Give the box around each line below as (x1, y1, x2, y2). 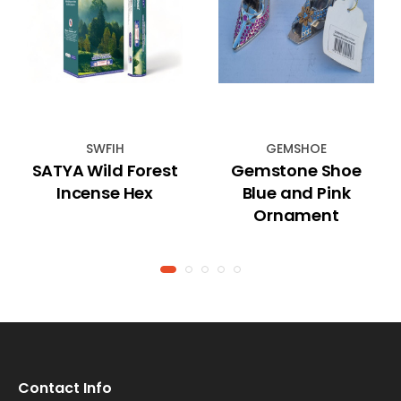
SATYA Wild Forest (31, 158, 178, 182)
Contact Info (18, 377, 112, 398)
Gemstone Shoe (231, 158, 362, 182)
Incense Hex (55, 181, 153, 204)
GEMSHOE (266, 139, 327, 158)
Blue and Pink (242, 181, 351, 204)
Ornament (253, 203, 339, 226)
